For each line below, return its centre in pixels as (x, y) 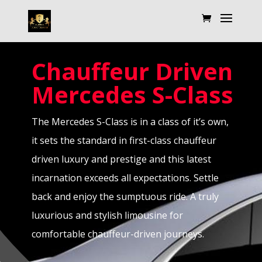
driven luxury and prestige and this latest (121, 159)
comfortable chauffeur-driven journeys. (118, 234)
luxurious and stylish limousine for (107, 215)
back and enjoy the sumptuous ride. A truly (125, 196)
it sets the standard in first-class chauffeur (124, 140)
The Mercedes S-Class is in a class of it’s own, (130, 122)
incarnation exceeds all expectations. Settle (125, 178)
